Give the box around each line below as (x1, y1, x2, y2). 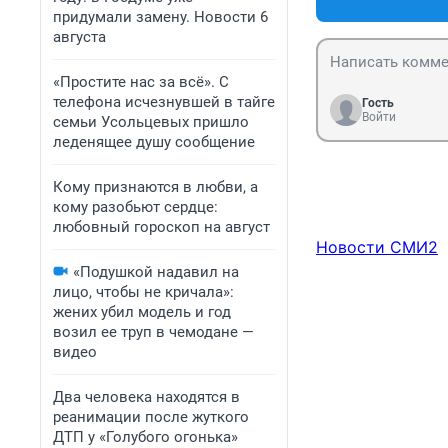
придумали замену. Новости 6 (53, 8, 268, 26)
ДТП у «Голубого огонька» (53, 428, 238, 446)
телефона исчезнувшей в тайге (53, 93, 275, 111)
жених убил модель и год (53, 303, 231, 321)
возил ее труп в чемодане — (53, 323, 254, 341)
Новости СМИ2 (316, 237, 438, 258)
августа (53, 28, 106, 46)
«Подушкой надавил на (73, 263, 239, 281)
